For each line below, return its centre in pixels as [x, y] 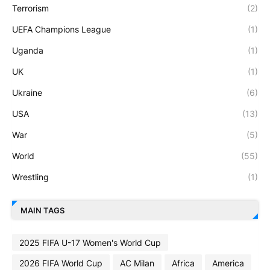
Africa [183, 263]
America [228, 263]
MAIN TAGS [42, 210]
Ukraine [27, 93]
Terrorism [30, 8]
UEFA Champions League [61, 29]
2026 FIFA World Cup [61, 263]
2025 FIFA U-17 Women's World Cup [90, 242]
